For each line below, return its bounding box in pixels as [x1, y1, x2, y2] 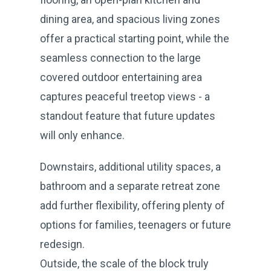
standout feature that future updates [40, 109, 215, 122]
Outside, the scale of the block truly [40, 256, 209, 270]
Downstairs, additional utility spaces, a [40, 160, 221, 173]
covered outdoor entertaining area [40, 70, 202, 83]
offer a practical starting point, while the [40, 31, 229, 45]
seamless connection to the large [40, 51, 201, 64]
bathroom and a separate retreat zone [40, 179, 220, 192]
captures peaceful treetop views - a [40, 90, 210, 103]
